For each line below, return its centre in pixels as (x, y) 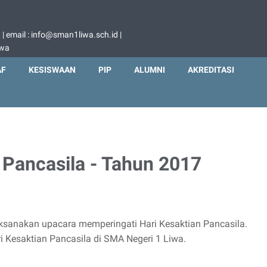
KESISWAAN (52, 70)
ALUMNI (150, 70)
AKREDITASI (211, 70)
